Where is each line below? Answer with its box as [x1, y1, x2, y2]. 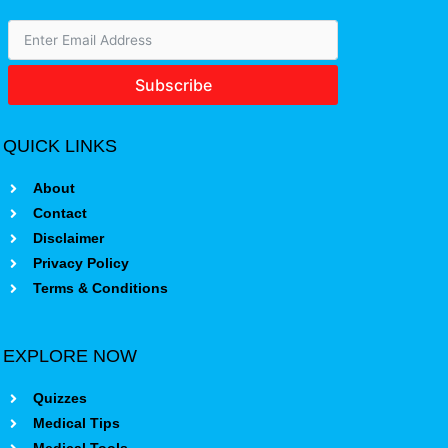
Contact [32, 205, 87, 221]
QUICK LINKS [3, 135, 117, 156]
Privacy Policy [32, 255, 129, 271]
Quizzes [32, 390, 87, 406]
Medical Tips [32, 415, 120, 431]
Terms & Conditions [32, 280, 168, 296]
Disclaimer [32, 230, 104, 246]
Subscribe [134, 74, 212, 95]
